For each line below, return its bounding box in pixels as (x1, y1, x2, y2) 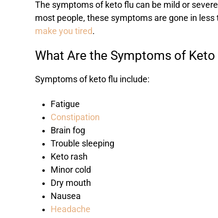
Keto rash (51, 152, 88, 162)
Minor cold (51, 165, 91, 175)
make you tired (35, 26, 92, 36)
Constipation (51, 112, 100, 123)
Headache (51, 204, 91, 215)
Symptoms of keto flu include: (35, 74, 149, 85)
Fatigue (51, 99, 80, 109)
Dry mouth (51, 178, 91, 188)
